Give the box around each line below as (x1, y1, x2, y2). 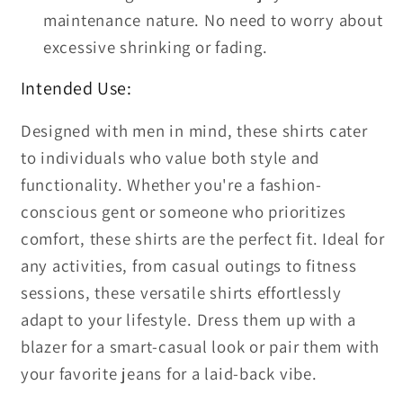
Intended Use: (20, 76, 132, 101)
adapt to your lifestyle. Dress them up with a (20, 309, 356, 331)
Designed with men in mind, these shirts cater (20, 120, 368, 142)
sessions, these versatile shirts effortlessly (20, 282, 342, 304)
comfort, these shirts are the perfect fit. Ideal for (20, 228, 385, 250)
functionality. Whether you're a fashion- (20, 174, 322, 196)
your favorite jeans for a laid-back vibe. (20, 363, 318, 385)
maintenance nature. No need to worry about (42, 8, 383, 31)
